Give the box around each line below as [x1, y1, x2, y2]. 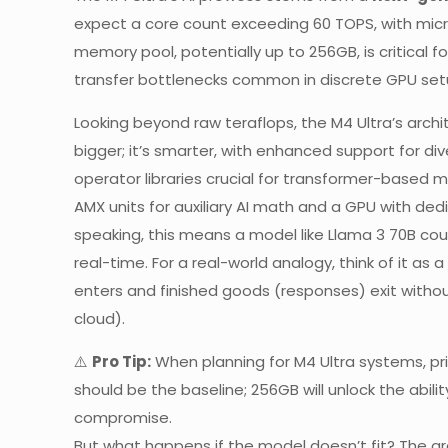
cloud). [74, 308, 125, 329]
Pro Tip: [92, 351, 151, 372]
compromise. [74, 407, 172, 428]
